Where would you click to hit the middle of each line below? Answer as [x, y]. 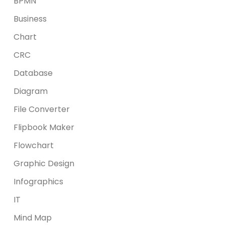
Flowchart [34, 145]
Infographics [39, 182]
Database [33, 73]
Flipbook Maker [44, 127]
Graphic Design [44, 163]
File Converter [42, 109]
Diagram [31, 91]
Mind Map [33, 218]
